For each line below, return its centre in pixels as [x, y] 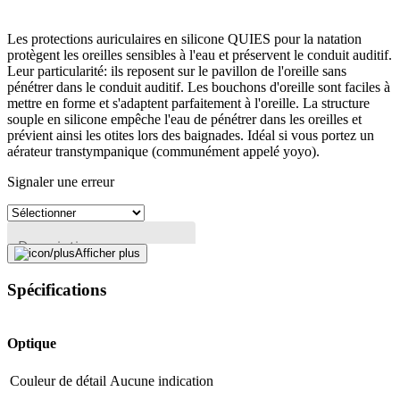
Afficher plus [108, 254]
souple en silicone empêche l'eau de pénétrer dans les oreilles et [184, 120]
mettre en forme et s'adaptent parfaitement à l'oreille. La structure [188, 104]
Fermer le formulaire [153, 331]
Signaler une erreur [61, 182]
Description [57, 247]
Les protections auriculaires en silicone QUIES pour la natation [184, 39]
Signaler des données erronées [94, 351]
